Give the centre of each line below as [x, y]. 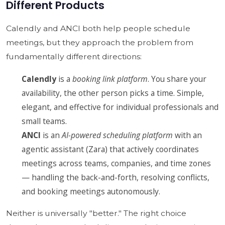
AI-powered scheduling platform [118, 135]
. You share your [177, 79]
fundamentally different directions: [74, 57]
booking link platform [110, 79]
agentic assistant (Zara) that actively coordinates [110, 149]
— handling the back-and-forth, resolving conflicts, [116, 177]
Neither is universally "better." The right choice [96, 213]
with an [188, 135]
